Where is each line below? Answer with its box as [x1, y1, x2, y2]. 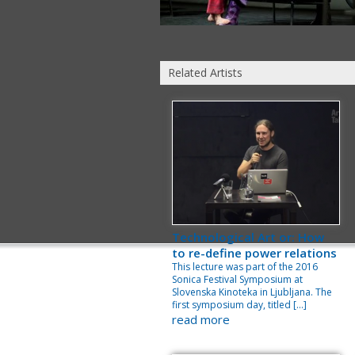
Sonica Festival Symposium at [172, 273, 303, 286]
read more [172, 311, 230, 327]
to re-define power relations [172, 245, 337, 261]
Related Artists [168, 65, 242, 80]
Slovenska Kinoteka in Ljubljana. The [172, 285, 332, 299]
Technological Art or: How [172, 229, 324, 245]
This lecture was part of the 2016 [172, 260, 318, 273]
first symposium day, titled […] [172, 298, 307, 311]
